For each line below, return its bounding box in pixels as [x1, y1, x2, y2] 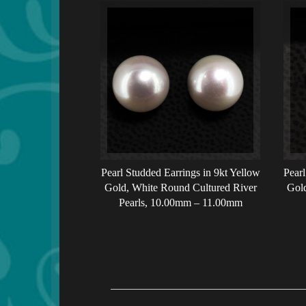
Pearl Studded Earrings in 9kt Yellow [100, 167, 260, 179]
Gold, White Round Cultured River [104, 182, 257, 194]
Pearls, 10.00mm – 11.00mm [118, 197, 242, 209]
